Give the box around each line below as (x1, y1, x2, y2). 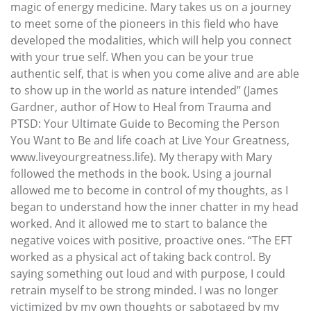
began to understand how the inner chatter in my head (10, 199, 299, 215)
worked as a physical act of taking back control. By (10, 249, 271, 264)
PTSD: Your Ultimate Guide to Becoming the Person (10, 115, 280, 131)
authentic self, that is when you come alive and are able (10, 65, 299, 81)
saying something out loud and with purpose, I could (10, 265, 285, 281)
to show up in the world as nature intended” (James (10, 82, 278, 98)
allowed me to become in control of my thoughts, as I (10, 182, 288, 198)
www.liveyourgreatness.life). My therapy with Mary (10, 149, 272, 165)
